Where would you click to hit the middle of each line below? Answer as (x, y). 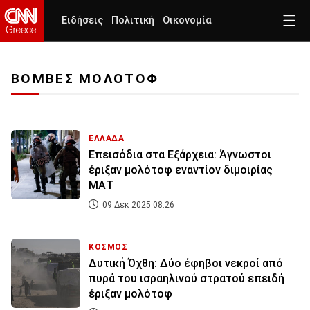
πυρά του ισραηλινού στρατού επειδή (186, 279)
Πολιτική (133, 20)
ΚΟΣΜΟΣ (108, 247)
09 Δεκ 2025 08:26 (137, 205)
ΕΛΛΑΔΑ (107, 139)
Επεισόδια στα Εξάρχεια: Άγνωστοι (180, 155)
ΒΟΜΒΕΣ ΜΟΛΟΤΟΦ (85, 79)
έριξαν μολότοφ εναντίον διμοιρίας (181, 170)
